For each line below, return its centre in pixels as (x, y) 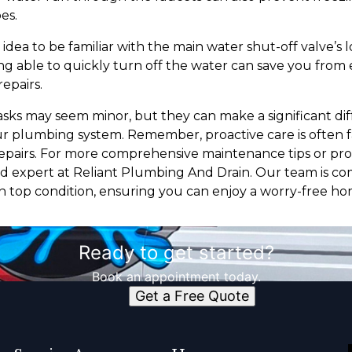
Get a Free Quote (192, 296)
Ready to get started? (176, 253)
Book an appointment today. (176, 277)
